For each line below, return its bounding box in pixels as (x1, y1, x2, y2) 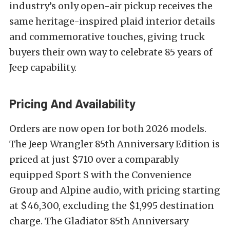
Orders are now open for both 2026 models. (9, 123, 206, 135)
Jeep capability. (9, 62, 76, 74)
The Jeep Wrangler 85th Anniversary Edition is (9, 138, 220, 150)
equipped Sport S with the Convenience (9, 169, 191, 181)
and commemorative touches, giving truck (9, 31, 205, 43)
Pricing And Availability (9, 96, 136, 111)
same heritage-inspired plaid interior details (9, 15, 215, 28)
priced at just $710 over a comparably (9, 154, 179, 166)
